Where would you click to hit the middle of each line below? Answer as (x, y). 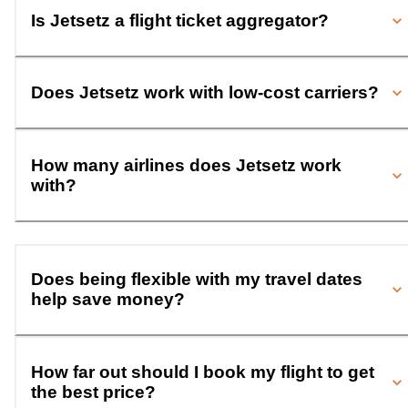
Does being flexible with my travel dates (197, 280)
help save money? (108, 300)
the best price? (93, 392)
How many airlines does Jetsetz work (186, 165)
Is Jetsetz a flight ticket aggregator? (180, 20)
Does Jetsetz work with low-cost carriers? (205, 93)
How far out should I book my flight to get (203, 372)
